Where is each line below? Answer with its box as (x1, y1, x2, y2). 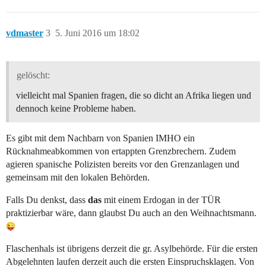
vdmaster (6, 28, 43, 39)
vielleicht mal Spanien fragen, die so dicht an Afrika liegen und (16, 90, 251, 101)
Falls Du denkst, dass (6, 195, 88, 205)
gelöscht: (16, 70, 50, 81)
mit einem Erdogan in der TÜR (102, 195, 221, 205)
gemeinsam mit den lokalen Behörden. (6, 172, 150, 183)
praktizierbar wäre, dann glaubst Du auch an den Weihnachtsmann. (6, 208, 256, 218)
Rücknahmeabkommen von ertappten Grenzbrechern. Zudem (6, 146, 236, 157)
